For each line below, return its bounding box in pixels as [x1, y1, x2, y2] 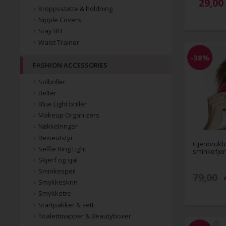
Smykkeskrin [38, 178, 78, 187]
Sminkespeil [38, 166, 76, 176]
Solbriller [38, 77, 66, 86]
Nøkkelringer [38, 122, 78, 131]
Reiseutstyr [38, 133, 73, 142]
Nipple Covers [38, 15, 81, 25]
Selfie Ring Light [38, 144, 86, 153]
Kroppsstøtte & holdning [38, 4, 112, 14]
